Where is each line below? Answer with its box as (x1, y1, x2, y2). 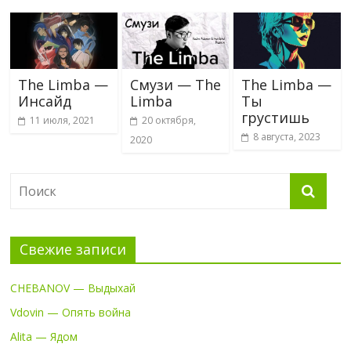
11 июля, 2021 (30, 113, 96, 127)
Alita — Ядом (10, 328, 78, 344)
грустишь (241, 107, 309, 127)
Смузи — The (129, 74, 221, 94)
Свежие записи (20, 239, 127, 259)
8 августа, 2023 (252, 129, 320, 143)
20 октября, (141, 113, 196, 127)
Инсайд (18, 91, 72, 110)
